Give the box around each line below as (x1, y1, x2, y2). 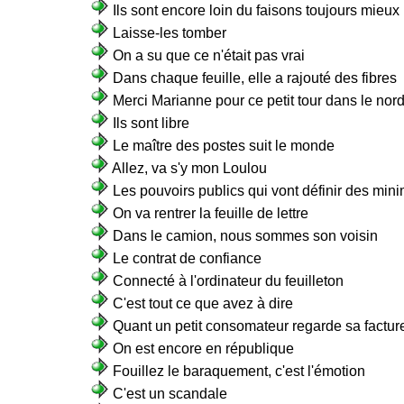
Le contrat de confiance (113, 251, 262, 266)
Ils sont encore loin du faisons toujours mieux (113, 3, 399, 18)
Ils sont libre (113, 115, 189, 131)
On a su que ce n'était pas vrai (113, 48, 305, 63)
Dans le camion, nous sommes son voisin (113, 228, 378, 243)
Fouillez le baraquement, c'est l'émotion (113, 363, 365, 379)
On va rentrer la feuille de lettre (113, 206, 308, 221)
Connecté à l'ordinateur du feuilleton (113, 273, 344, 289)
